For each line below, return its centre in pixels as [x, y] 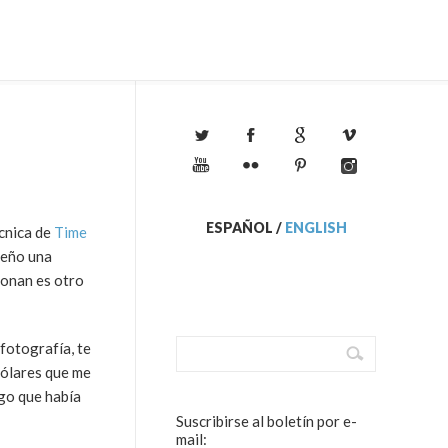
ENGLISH [315, 227]
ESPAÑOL [239, 227]
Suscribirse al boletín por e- [266, 421]
